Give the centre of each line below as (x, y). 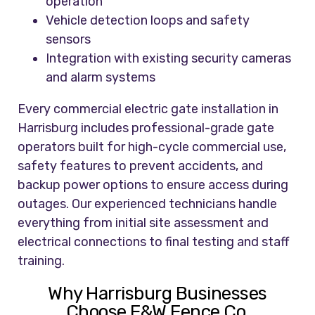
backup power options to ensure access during (153, 185)
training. (41, 261)
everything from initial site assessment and (143, 223)
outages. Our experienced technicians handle (148, 204)
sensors (69, 40)
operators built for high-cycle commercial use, (152, 147)
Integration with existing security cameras (169, 59)
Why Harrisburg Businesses (157, 294)
